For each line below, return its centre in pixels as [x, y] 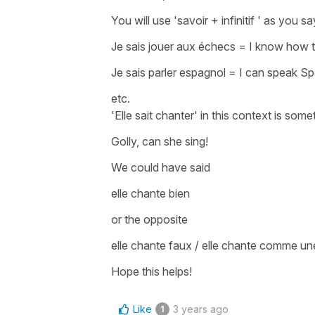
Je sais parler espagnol [170, 72]
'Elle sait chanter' [154, 115]
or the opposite [151, 219]
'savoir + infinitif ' [219, 20]
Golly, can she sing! [160, 141]
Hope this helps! [152, 271]
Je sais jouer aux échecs [175, 46]
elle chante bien [152, 193]
